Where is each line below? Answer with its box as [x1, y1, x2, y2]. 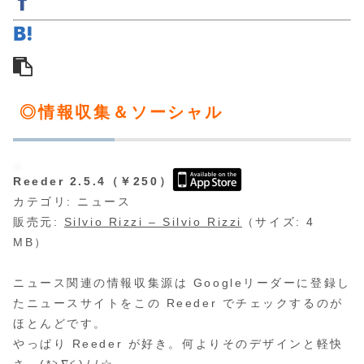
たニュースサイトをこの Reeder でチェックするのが [13, 297, 344, 310]
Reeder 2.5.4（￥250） [13, 175, 173, 188]
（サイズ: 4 [241, 215, 315, 228]
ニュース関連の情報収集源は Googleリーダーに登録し [13, 276, 351, 290]
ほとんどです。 [13, 317, 107, 331]
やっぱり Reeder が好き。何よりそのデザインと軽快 [13, 337, 344, 351]
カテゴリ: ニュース [13, 195, 132, 208]
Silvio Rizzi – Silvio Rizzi [63, 215, 242, 228]
